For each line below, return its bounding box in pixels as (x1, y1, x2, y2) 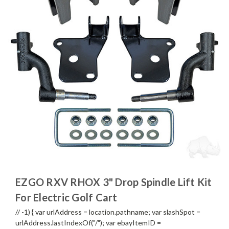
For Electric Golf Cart (15, 191, 118, 203)
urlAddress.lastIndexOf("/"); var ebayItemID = (15, 218, 161, 227)
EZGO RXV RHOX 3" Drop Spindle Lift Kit (15, 175, 212, 188)
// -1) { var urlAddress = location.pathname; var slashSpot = (15, 207, 200, 216)
